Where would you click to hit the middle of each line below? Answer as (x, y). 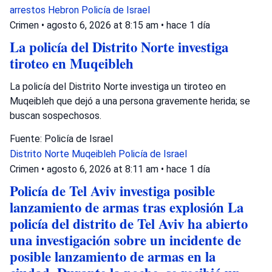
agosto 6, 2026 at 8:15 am (104, 25)
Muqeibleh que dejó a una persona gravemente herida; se (130, 101)
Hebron (65, 10)
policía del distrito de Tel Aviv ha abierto (129, 223)
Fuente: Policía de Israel (61, 138)
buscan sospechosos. (56, 115)
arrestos (29, 10)
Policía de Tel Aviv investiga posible (112, 191)
